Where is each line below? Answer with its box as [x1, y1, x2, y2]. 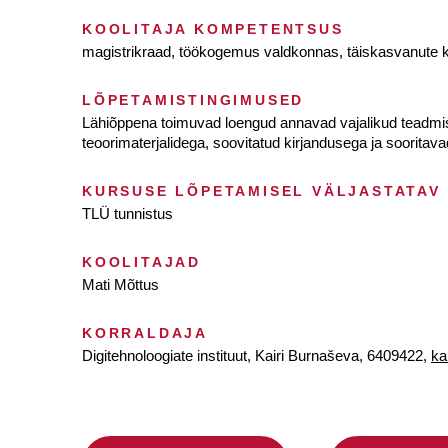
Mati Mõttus [82, 276, 159, 293]
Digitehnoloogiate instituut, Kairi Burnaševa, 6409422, [82, 347, 431, 364]
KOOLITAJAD [82, 254, 201, 270]
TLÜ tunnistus [82, 205, 173, 222]
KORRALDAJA [82, 325, 208, 341]
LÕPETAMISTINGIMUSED [82, 92, 305, 108]
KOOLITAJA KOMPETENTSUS [82, 21, 344, 37]
